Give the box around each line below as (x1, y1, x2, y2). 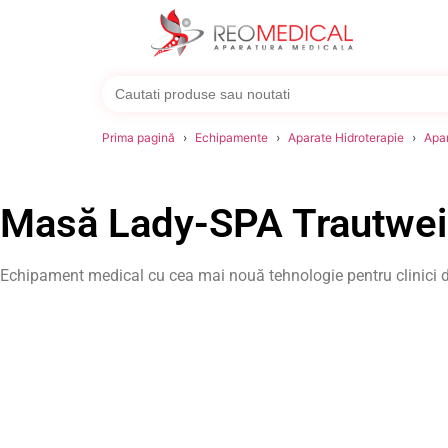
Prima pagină (102, 130, 175, 145)
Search (101, 73, 153, 93)
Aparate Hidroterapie (288, 130, 404, 145)
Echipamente (195, 130, 268, 145)
